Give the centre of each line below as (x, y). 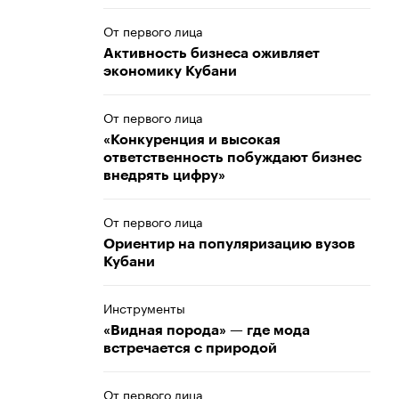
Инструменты (144, 307)
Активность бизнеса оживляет (212, 53)
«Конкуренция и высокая (192, 140)
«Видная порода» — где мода (207, 330)
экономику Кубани (170, 71)
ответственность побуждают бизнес (232, 158)
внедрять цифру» (164, 175)
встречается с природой (190, 348)
